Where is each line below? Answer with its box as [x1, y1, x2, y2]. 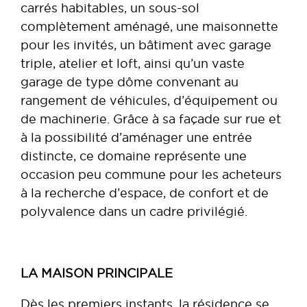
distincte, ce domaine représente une [21, 149, 247, 162]
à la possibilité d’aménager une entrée [21, 130, 252, 144]
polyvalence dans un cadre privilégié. [21, 204, 247, 218]
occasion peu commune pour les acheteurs [21, 167, 282, 181]
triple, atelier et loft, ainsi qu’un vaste [21, 56, 245, 70]
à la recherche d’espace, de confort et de [21, 186, 269, 199]
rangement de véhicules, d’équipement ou [21, 93, 278, 107]
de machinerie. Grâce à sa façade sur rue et [21, 112, 281, 125]
